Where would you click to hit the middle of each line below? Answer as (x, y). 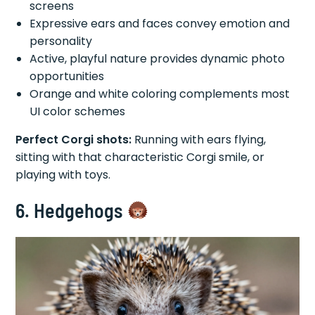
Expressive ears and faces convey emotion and (160, 23)
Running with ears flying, (199, 139)
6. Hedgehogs (71, 210)
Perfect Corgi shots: (74, 139)
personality (61, 41)
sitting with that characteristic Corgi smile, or (140, 157)
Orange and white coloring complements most (160, 94)
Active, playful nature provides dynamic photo (157, 58)
